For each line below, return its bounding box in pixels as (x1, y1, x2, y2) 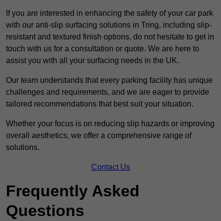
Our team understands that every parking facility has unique (6, 76, 213, 85)
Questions (6, 202, 84, 220)
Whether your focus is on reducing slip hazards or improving (6, 119, 215, 128)
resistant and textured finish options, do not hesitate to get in (6, 33, 214, 41)
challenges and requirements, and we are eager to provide (6, 88, 209, 97)
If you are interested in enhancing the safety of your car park (6, 9, 213, 18)
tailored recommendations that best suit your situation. (6, 100, 193, 109)
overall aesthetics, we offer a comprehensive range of (6, 131, 191, 140)
